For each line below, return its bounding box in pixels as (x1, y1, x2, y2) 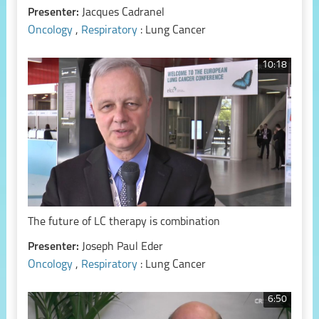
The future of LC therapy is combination (27, 216, 220, 228)
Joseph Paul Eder (81, 241, 163, 253)
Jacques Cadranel (81, 7, 164, 19)
